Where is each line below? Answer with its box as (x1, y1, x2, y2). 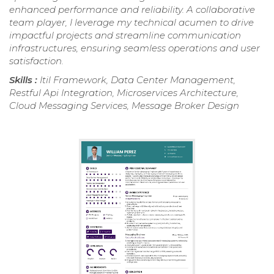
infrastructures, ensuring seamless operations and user (9, 42, 260, 54)
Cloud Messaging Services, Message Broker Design (9, 99, 239, 111)
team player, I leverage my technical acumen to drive (9, 16, 254, 28)
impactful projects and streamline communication (9, 29, 241, 41)
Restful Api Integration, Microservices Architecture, (9, 86, 239, 98)
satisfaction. (9, 54, 64, 67)
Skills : (9, 73, 40, 86)
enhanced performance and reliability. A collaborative (9, 3, 255, 15)
